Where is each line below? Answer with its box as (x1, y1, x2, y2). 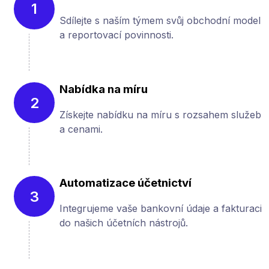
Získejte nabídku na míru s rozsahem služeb (59, 108, 261, 121)
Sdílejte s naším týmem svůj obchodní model (59, 14, 261, 27)
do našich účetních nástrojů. (59, 217, 188, 229)
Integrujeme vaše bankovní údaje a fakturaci (59, 202, 262, 215)
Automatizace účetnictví (59, 176, 192, 190)
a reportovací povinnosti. (59, 29, 174, 41)
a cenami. (59, 122, 103, 135)
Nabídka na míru (59, 82, 148, 97)
